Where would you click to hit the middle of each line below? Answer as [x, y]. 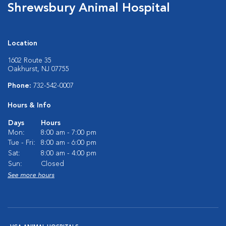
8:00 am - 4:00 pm [69, 153]
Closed [52, 164]
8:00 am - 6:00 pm [69, 143]
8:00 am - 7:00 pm [69, 133]
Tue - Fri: [22, 143]
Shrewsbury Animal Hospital [89, 9]
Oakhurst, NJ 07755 [38, 69]
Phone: [20, 86]
